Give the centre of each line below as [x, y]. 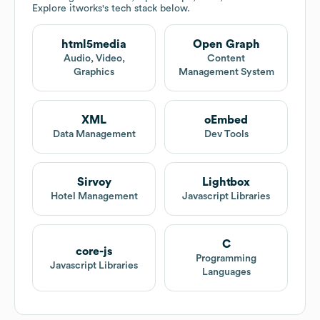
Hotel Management [94, 197]
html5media [94, 45]
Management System [226, 72]
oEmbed [226, 120]
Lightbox [226, 182]
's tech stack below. [146, 9]
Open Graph [226, 45]
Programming [226, 259]
